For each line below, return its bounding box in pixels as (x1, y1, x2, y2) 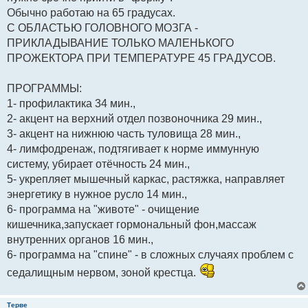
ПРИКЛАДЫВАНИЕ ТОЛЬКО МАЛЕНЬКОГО (7, 36, 234, 49)
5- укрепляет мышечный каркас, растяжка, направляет (7, 173, 285, 185)
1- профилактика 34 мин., (7, 97, 135, 109)
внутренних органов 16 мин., (7, 233, 153, 245)
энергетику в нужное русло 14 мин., (7, 188, 187, 200)
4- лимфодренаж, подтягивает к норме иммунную (7, 142, 259, 155)
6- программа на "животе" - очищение (7, 203, 199, 215)
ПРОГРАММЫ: (7, 82, 82, 94)
